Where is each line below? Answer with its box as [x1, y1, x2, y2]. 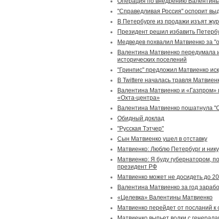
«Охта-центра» [117, 94, 160, 101]
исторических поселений [117, 56, 187, 63]
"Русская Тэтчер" [117, 125, 164, 132]
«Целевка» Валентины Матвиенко [117, 194, 213, 201]
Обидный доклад [117, 115, 164, 122]
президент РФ [117, 163, 157, 170]
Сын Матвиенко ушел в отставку [117, 135, 207, 142]
